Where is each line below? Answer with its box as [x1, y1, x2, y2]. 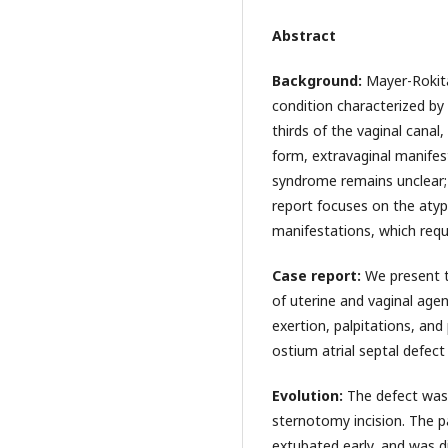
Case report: [272, 266, 365, 286]
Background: [272, 71, 366, 91]
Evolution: [272, 386, 347, 406]
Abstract [272, 26, 336, 46]
